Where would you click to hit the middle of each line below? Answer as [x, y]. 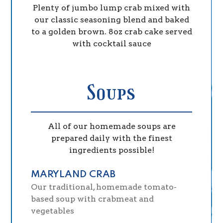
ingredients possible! [111, 150]
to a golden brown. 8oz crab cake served [111, 32]
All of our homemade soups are [111, 126]
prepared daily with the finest [111, 138]
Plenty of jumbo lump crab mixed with [111, 8]
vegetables [53, 211]
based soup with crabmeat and [93, 199]
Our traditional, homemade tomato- [104, 187]
